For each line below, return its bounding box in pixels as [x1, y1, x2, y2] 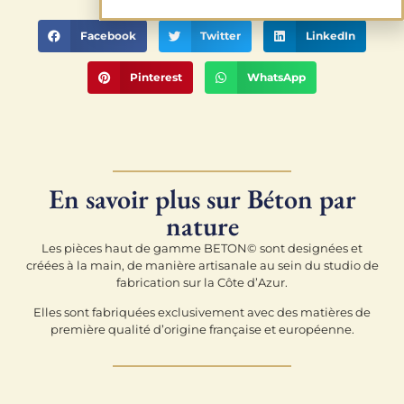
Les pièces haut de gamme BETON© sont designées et [41, 240, 363, 255]
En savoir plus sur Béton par [48, 180, 356, 216]
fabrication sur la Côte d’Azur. [116, 274, 288, 289]
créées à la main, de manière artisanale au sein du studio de [25, 257, 379, 272]
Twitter [200, 29, 242, 43]
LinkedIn [306, 29, 356, 43]
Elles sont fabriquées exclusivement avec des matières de [33, 305, 371, 320]
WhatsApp [246, 70, 306, 85]
